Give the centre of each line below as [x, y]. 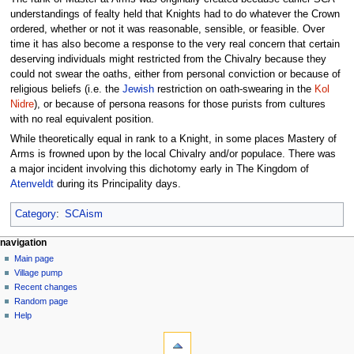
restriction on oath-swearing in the [234, 89]
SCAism [83, 214]
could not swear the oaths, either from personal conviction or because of [175, 74]
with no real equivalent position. [82, 119]
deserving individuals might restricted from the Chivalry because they [168, 59]
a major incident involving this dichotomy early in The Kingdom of [159, 169]
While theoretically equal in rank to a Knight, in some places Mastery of [173, 139]
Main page [34, 258]
